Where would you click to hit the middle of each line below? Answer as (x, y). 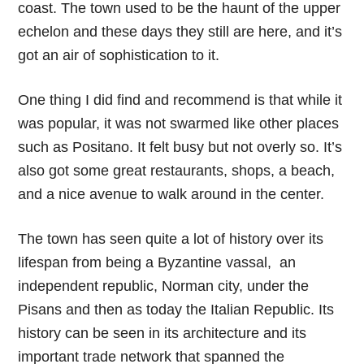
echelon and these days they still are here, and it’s (180, 31)
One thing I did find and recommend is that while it (180, 100)
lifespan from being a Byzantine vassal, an (157, 262)
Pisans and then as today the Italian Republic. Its (176, 309)
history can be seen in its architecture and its (162, 333)
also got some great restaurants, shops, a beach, (177, 170)
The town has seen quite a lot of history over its (171, 238)
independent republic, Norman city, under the (164, 286)
